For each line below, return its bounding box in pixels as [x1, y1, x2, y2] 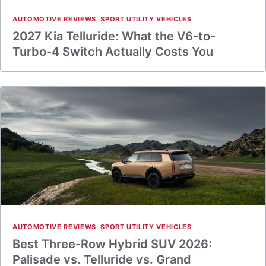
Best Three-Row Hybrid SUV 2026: [12, 237, 212, 251]
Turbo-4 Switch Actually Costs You [12, 45, 213, 59]
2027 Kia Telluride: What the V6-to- [12, 29, 216, 43]
